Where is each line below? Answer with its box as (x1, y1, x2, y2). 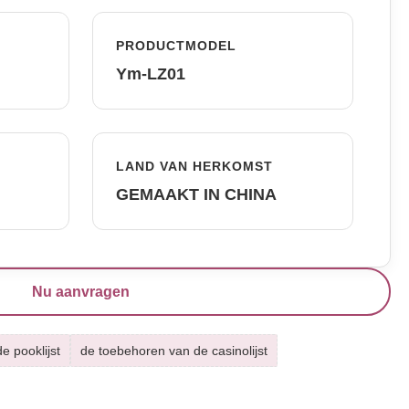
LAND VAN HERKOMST (116, 159, 274, 173)
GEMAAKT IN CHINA (116, 185, 278, 204)
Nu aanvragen (32, 284, 131, 299)
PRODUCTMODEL (116, 38, 237, 53)
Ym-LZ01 (116, 65, 186, 83)
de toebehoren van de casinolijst (79, 343, 267, 358)
